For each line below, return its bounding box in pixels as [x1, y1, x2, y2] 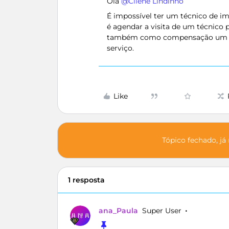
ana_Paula [99, 206, 138, 215]
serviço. [107, 43, 134, 53]
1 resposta [68, 175, 105, 185]
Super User [142, 206, 181, 215]
